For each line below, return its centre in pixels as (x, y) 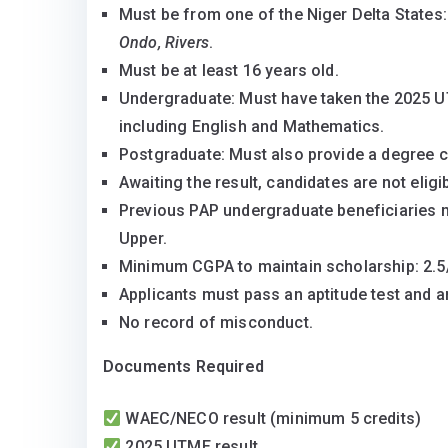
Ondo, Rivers (164, 43)
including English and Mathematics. (252, 127)
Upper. (143, 239)
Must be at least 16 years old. (229, 71)
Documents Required (183, 367)
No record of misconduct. (216, 323)
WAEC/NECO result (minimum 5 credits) (271, 419)
